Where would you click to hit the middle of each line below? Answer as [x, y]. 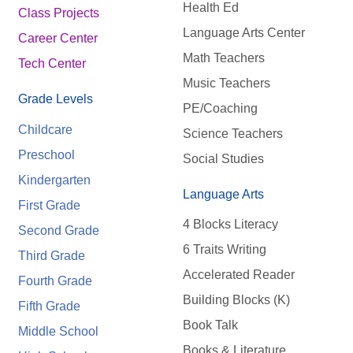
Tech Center [52, 64]
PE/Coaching [220, 108]
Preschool [46, 154]
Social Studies [223, 158]
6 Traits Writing [224, 249]
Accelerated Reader [238, 274]
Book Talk [210, 325]
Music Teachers [226, 83]
